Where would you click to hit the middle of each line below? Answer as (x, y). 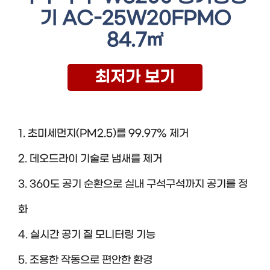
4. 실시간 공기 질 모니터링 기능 (87, 235)
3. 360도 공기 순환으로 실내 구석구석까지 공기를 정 (133, 184)
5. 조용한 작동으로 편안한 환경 (85, 260)
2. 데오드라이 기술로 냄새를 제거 (90, 159)
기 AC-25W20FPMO (135, 19)
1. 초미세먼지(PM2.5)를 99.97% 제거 (103, 133)
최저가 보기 (135, 77)
